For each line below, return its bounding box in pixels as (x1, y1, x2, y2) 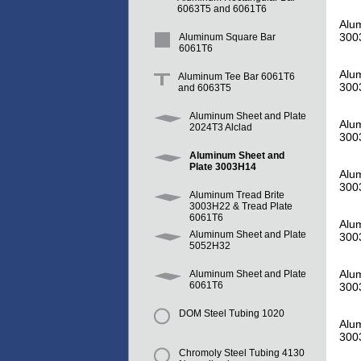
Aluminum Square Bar (179, 31, 276, 44)
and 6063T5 (178, 82, 231, 94)
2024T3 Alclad (189, 122, 252, 134)
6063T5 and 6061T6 (177, 3, 267, 15)
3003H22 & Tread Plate (189, 201, 293, 213)
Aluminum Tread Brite (189, 189, 284, 201)
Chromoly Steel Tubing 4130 (179, 347, 305, 359)
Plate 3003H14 (189, 161, 256, 173)
